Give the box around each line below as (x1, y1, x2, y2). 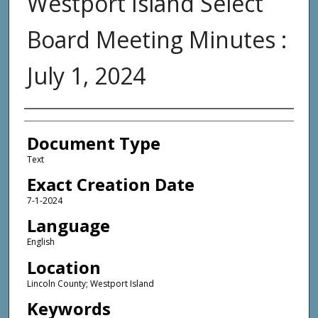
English (26, 236, 55, 248)
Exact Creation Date (26, 172, 194, 197)
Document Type (26, 131, 160, 155)
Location (26, 255, 101, 279)
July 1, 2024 (26, 60, 146, 91)
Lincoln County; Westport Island (26, 277, 154, 290)
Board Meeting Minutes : (26, 23, 287, 55)
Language (26, 214, 110, 238)
